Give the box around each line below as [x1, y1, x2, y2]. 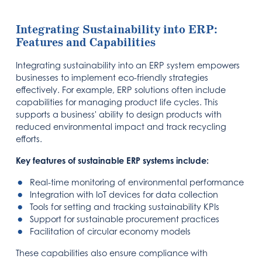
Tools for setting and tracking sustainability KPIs [30, 201, 220, 212]
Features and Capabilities [16, 35, 156, 50]
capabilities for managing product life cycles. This [16, 96, 219, 107]
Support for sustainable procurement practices [30, 213, 220, 224]
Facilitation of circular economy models [30, 226, 191, 236]
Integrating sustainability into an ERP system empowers [16, 60, 240, 70]
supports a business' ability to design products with [16, 109, 222, 119]
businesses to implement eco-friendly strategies [16, 72, 209, 82]
